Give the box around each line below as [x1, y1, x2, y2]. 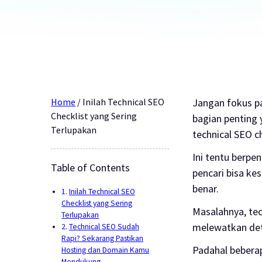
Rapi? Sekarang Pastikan [61, 233, 144, 243]
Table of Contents [51, 160, 130, 174]
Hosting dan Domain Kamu [61, 244, 150, 255]
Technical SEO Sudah [68, 221, 139, 232]
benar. [192, 181, 219, 195]
